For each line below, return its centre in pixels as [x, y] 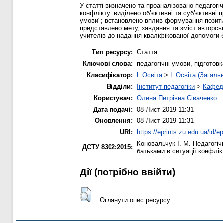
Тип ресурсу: [112, 52]
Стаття [147, 52]
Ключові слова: [108, 63]
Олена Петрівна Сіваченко [177, 98]
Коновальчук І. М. [164, 143]
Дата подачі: [113, 109]
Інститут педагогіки [166, 86]
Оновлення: [114, 120]
